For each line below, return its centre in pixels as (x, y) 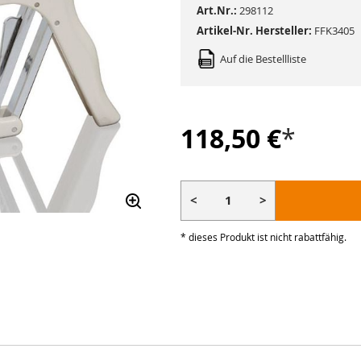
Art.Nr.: (217, 10)
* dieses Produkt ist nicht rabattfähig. (263, 237)
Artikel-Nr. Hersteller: (254, 31)
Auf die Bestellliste (263, 59)
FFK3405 (334, 31)
